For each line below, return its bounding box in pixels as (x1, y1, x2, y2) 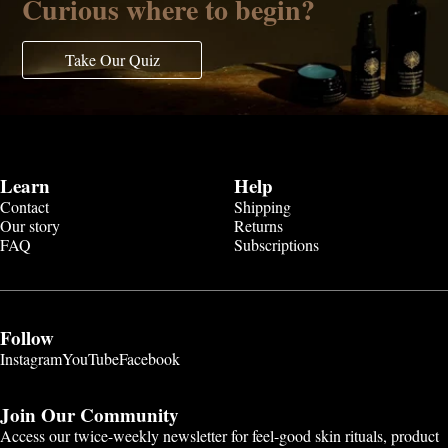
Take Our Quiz (64, 49, 160, 71)
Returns (234, 214, 283, 236)
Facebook (119, 347, 180, 369)
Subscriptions (234, 233, 319, 255)
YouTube (62, 347, 119, 369)
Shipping (234, 195, 291, 217)
